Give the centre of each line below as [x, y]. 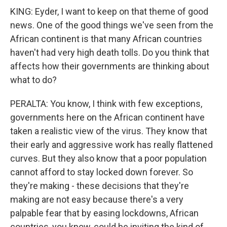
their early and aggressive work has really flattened [111, 145]
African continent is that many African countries [106, 39]
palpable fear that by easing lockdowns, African [104, 213]
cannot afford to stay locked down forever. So [102, 172]
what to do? [33, 80]
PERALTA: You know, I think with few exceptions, [106, 104]
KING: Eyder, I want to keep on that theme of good [109, 11]
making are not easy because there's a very [97, 199]
